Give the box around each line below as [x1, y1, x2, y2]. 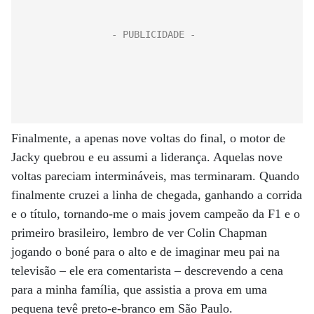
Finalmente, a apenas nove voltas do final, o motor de [11, 131, 285, 145]
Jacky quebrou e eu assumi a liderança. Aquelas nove [11, 150, 282, 164]
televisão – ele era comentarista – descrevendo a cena [11, 264, 283, 278]
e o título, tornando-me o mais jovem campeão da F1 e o [11, 207, 300, 221]
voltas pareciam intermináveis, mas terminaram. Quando [11, 169, 299, 183]
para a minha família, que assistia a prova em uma [11, 282, 267, 296]
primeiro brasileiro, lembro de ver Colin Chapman [11, 226, 267, 240]
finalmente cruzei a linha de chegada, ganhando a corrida [11, 188, 302, 202]
